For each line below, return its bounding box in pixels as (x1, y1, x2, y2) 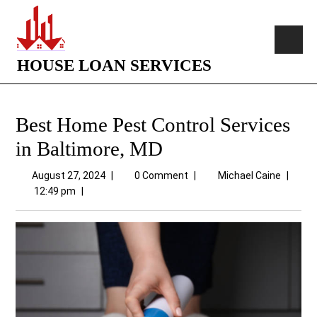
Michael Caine (217, 170, 281, 181)
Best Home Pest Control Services (16, 113, 290, 136)
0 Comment (134, 170, 188, 181)
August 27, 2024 (31, 170, 105, 181)
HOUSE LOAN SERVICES (17, 57, 212, 74)
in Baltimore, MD (16, 137, 163, 160)
